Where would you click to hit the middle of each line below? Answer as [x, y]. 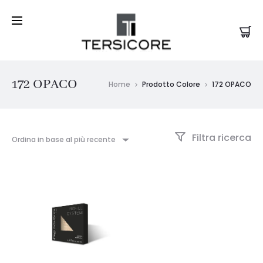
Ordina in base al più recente [64, 140]
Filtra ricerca [220, 138]
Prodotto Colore [171, 84]
